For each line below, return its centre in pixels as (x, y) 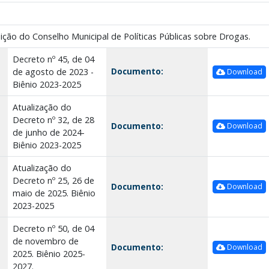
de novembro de (45, 241)
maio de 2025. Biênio (54, 193)
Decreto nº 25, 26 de (53, 180)
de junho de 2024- (48, 132)
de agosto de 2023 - (53, 71)
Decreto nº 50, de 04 (53, 228)
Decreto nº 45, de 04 (53, 59)
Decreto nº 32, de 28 (53, 119)
